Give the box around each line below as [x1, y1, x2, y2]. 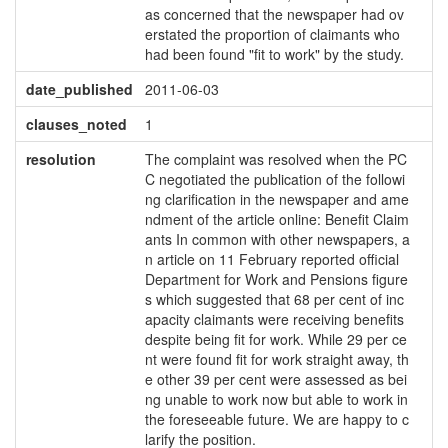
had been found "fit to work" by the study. [144, 44, 404, 64]
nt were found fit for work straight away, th [144, 349, 409, 369]
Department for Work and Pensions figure [144, 269, 408, 289]
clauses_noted [25, 114, 127, 134]
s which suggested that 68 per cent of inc [144, 289, 404, 309]
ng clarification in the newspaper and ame [144, 189, 409, 209]
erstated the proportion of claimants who [144, 24, 400, 44]
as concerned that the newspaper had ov [144, 4, 404, 24]
